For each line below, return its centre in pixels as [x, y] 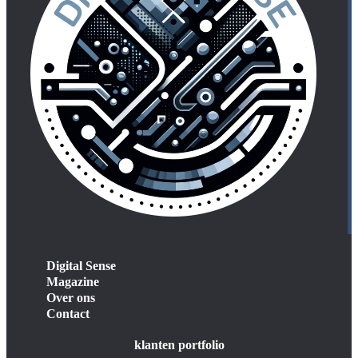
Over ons [71, 298]
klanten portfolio [179, 345]
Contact [68, 314]
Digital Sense [81, 266]
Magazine [73, 282]
